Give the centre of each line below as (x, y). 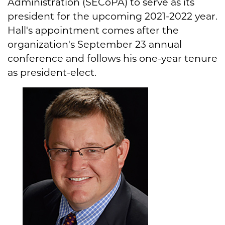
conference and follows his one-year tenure (113, 58)
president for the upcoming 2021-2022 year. (113, 16)
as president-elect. (52, 72)
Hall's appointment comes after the (93, 30)
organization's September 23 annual (95, 44)
